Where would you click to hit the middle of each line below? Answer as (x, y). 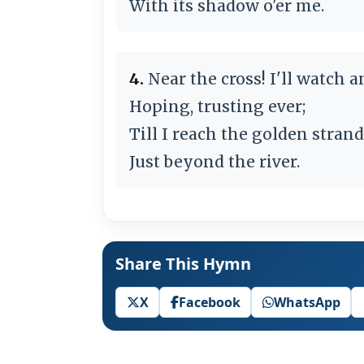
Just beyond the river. (214, 161)
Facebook (209, 302)
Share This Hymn (183, 263)
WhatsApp (307, 302)
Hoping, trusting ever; (217, 106)
